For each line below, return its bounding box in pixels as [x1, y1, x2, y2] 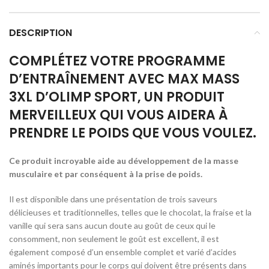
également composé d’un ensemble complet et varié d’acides [9, 246, 237, 257]
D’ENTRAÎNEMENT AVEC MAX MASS [9, 69, 240, 88]
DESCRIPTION [9, 25, 72, 40]
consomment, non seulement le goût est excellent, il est [9, 233, 219, 244]
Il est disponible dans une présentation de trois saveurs [9, 193, 217, 204]
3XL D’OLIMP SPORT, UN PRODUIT [9, 87, 225, 106]
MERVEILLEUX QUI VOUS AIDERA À [9, 105, 228, 124]
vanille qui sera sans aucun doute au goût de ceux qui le [9, 220, 216, 231]
